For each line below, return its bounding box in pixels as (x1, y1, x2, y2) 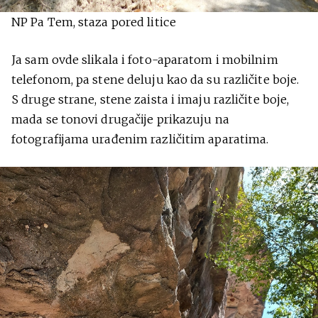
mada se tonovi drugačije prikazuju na (11, 111, 229, 126)
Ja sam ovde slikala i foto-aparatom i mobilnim (11, 52, 278, 67)
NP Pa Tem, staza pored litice (11, 14, 176, 29)
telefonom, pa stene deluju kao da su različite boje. (11, 72, 300, 87)
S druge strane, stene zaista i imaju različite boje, (11, 92, 290, 106)
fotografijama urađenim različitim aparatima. (11, 131, 269, 146)
